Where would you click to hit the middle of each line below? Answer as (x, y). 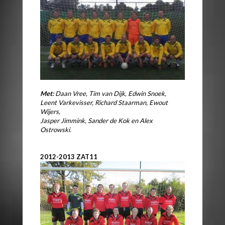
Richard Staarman (121, 102)
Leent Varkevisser (66, 102)
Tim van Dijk (107, 93)
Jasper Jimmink (63, 120)
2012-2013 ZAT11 (69, 156)
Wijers (49, 111)
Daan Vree (71, 93)
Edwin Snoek (146, 93)
